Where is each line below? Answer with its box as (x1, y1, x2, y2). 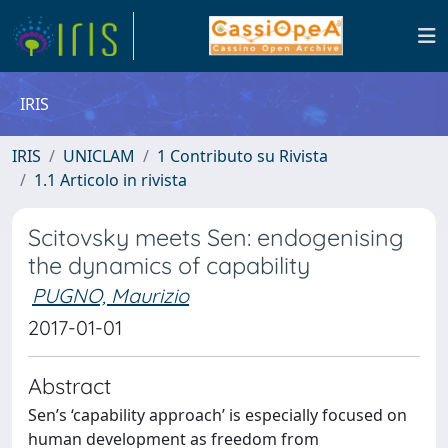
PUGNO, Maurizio (32, 283, 189, 308)
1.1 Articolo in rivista (34, 169, 187, 191)
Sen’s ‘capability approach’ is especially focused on (28, 404, 407, 426)
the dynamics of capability (28, 251, 310, 280)
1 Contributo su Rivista (157, 145, 328, 167)
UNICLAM (63, 145, 135, 167)
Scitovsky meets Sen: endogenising (28, 223, 404, 252)
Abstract (28, 372, 111, 399)
